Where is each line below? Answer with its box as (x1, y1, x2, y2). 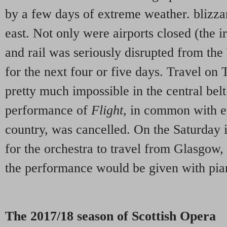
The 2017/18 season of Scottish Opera (5, 209, 216, 224)
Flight (91, 102, 123, 118)
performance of (5, 102, 91, 118)
